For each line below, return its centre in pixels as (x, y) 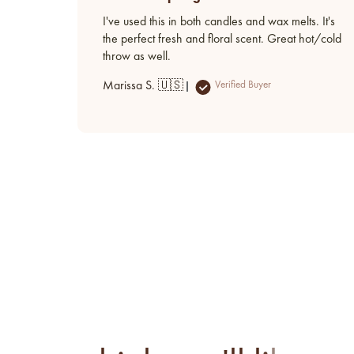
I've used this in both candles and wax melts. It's (219, 22)
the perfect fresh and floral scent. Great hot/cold (222, 39)
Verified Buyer (243, 85)
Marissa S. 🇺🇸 (143, 86)
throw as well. (137, 56)
